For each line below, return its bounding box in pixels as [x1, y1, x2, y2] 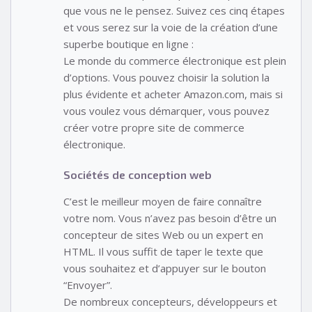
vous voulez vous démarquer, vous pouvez [63, 103, 270, 118]
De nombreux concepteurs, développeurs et [63, 295, 277, 309]
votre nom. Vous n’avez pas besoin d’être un [63, 211, 276, 226]
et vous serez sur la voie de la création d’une [63, 19, 278, 34]
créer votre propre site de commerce [63, 120, 244, 134]
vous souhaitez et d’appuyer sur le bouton [63, 261, 266, 276]
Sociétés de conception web [63, 168, 212, 182]
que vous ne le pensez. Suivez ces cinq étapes [63, 3, 285, 17]
